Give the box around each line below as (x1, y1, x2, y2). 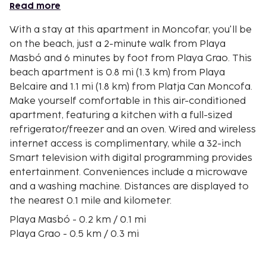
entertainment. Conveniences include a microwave (9, 166, 248, 178)
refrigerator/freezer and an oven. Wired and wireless (9, 123, 256, 135)
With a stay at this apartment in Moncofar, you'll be (9, 24, 252, 36)
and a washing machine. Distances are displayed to (9, 180, 249, 192)
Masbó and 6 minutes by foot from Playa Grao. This (9, 52, 232, 64)
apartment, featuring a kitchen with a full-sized (9, 109, 232, 121)
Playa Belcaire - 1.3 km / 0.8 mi (9, 242, 153, 254)
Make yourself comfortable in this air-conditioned (9, 95, 246, 107)
